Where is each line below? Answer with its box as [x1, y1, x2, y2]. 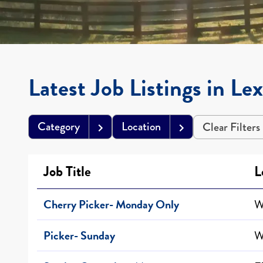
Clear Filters [203, 118, 260, 136]
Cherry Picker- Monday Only [43, 195, 179, 213]
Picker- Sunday [43, 226, 115, 244]
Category [38, 117, 80, 135]
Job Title [43, 160, 91, 182]
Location [122, 117, 161, 135]
